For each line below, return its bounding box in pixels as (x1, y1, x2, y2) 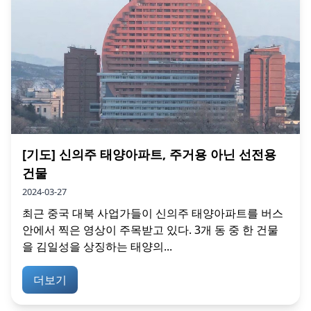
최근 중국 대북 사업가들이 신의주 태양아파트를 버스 (22, 205, 283, 221)
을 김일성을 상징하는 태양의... (22, 238, 172, 254)
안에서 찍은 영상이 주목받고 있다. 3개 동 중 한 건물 (22, 221, 278, 237)
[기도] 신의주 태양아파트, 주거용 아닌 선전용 (22, 145, 276, 162)
